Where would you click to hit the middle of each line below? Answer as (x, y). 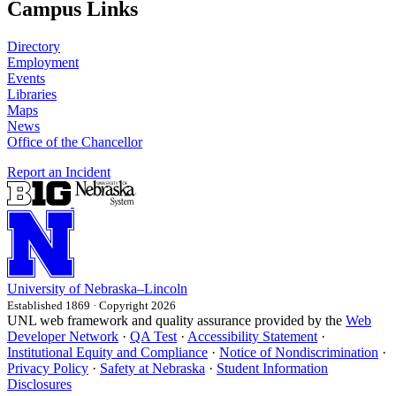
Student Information (272, 369)
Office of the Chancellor (75, 142)
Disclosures (39, 385)
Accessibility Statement (252, 337)
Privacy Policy (48, 369)
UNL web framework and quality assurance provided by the (176, 321)
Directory (34, 47)
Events (26, 79)
